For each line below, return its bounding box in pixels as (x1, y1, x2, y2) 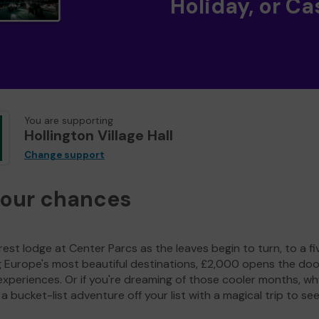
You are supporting (24, 115, 113, 127)
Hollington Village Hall (24, 126, 173, 145)
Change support (24, 149, 105, 162)
